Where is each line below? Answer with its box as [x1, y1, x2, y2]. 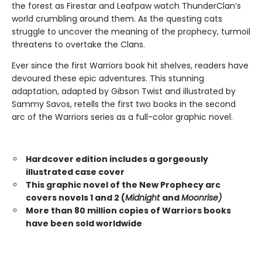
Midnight [125, 192, 162, 204]
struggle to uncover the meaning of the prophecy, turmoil [12, 26, 250, 37]
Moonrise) [181, 192, 222, 204]
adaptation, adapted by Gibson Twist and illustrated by [12, 85, 236, 97]
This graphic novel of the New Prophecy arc [26, 179, 220, 191]
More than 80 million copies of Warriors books [26, 205, 231, 216]
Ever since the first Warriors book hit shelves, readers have [12, 60, 249, 71]
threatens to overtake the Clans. [12, 39, 145, 50]
